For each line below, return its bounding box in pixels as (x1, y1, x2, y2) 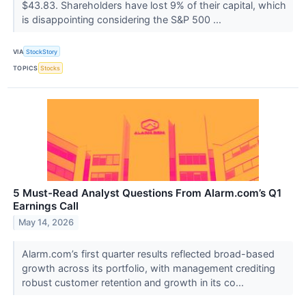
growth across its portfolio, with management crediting (21, 262, 275, 274)
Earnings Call (13, 199, 79, 212)
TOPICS (13, 64, 38, 72)
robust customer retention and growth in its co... (21, 276, 247, 288)
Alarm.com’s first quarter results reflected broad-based (21, 247, 275, 260)
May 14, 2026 (18, 217, 74, 228)
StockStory (26, 47, 58, 55)
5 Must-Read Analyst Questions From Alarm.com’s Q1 (13, 186, 281, 199)
